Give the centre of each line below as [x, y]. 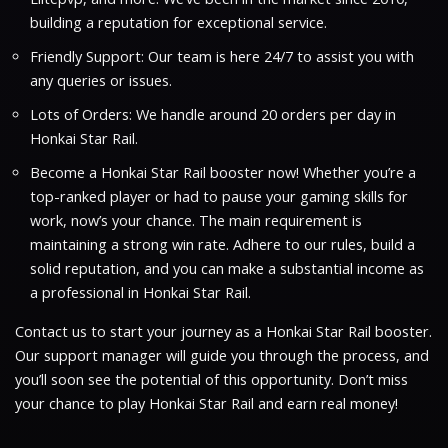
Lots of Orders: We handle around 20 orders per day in [213, 114]
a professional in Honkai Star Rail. [140, 292]
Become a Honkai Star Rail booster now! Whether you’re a [223, 172]
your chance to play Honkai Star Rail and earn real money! [206, 403]
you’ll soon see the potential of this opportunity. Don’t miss [211, 379]
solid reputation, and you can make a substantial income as [227, 268]
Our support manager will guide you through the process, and [222, 355]
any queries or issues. [101, 80]
